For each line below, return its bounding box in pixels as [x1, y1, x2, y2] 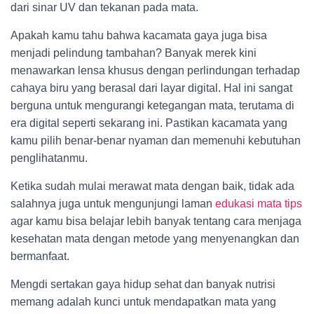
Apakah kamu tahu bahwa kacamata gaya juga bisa [11, 29, 267, 41]
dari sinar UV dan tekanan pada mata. [11, 1, 198, 13]
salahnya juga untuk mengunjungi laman [11, 198, 215, 210]
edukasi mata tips [215, 198, 302, 210]
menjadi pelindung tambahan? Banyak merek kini [11, 47, 257, 59]
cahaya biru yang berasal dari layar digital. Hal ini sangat [11, 82, 292, 94]
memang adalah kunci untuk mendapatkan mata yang [11, 296, 276, 308]
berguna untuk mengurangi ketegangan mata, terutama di [11, 100, 294, 111]
